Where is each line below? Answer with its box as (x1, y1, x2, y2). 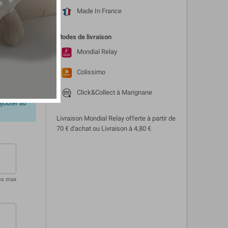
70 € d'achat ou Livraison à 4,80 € (56, 124, 151, 132)
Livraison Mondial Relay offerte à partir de (56, 114, 176, 122)
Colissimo (76, 68, 105, 76)
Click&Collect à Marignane (76, 89, 152, 97)
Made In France (76, 7, 122, 15)
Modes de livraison (56, 33, 111, 41)
